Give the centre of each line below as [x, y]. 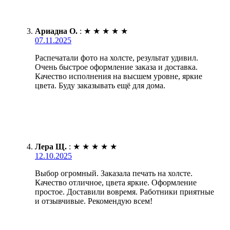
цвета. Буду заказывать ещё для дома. [100, 85]
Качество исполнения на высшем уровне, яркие [119, 76]
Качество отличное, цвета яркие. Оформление [116, 182]
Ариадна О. [56, 31]
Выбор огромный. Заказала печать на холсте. [114, 173]
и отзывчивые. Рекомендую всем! [94, 201]
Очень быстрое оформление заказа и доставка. [116, 67]
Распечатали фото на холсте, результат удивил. [117, 57]
